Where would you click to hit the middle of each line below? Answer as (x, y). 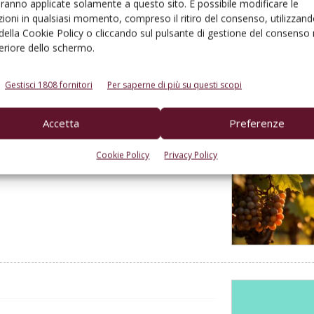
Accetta (61, 123)
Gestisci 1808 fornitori (49, 85)
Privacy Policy (191, 155)
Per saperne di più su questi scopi (175, 85)
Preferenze (257, 123)
